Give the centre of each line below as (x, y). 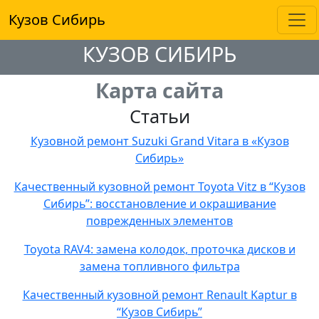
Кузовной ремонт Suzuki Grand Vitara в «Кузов (159, 141)
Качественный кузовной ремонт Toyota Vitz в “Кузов (159, 187)
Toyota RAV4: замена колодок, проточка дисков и (159, 249)
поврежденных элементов (159, 221)
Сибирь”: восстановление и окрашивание (159, 204)
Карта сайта (159, 90)
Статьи (159, 116)
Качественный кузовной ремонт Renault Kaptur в (159, 295)
